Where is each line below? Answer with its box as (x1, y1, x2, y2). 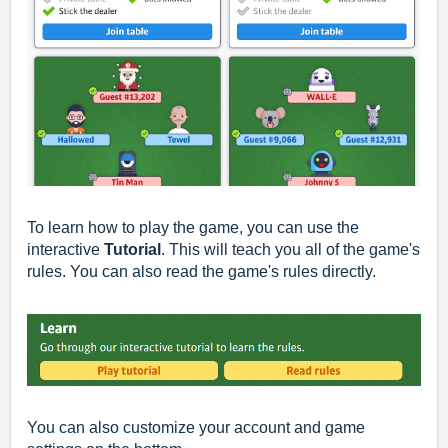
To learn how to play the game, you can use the (27, 219, 359, 237)
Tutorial (104, 241, 161, 259)
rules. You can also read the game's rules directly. (27, 263, 376, 281)
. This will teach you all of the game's (161, 241, 420, 259)
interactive (27, 241, 104, 259)
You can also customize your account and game (27, 418, 365, 436)
